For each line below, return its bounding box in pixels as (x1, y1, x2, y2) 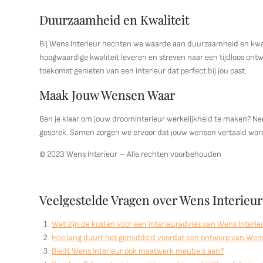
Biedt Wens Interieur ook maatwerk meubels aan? (52, 246, 224, 256)
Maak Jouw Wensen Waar (39, 86, 176, 103)
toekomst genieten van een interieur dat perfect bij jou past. (39, 66, 247, 76)
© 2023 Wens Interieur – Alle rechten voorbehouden (39, 149, 222, 159)
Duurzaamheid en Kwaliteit (39, 11, 190, 28)
